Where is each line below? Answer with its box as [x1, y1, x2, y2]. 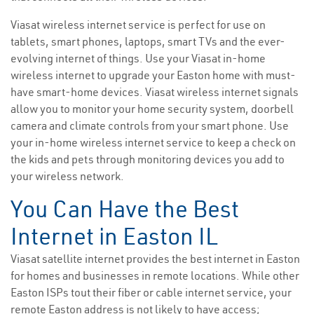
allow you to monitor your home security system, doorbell [11, 102, 294, 116]
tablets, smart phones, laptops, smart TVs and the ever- [11, 34, 285, 49]
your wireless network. [11, 169, 124, 184]
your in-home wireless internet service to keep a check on [11, 135, 296, 150]
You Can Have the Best [11, 194, 239, 224]
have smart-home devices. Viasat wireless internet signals [11, 85, 299, 100]
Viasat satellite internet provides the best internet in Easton [11, 252, 300, 266]
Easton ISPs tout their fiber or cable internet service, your [11, 285, 292, 300]
